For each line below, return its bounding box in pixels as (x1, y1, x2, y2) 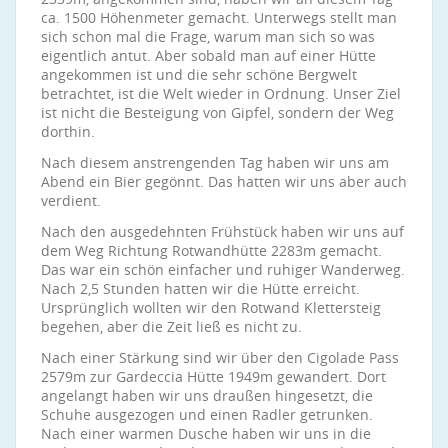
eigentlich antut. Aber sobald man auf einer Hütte (41, 46, 376, 65)
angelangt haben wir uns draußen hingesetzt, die (41, 386, 373, 405)
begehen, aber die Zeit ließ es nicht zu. (41, 317, 302, 336)
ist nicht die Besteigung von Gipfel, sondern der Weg (41, 103, 394, 122)
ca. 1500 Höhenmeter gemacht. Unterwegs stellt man (41, 8, 397, 27)
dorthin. (41, 122, 95, 141)
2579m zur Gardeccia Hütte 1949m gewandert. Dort (41, 367, 386, 386)
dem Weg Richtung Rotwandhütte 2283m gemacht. (41, 241, 382, 260)
